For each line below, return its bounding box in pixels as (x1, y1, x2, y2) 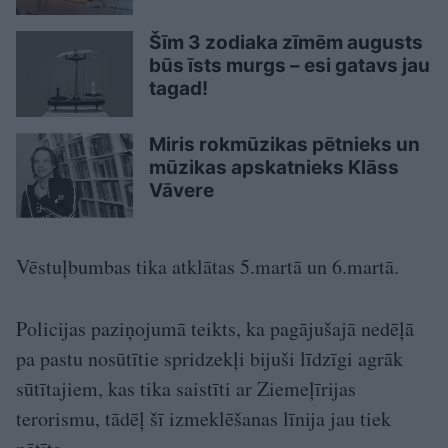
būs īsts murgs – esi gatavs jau (149, 54, 430, 78)
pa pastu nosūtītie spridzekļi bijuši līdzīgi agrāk (16, 345, 403, 373)
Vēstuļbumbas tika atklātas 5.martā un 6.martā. (16, 253, 399, 281)
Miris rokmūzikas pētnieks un (149, 132, 420, 156)
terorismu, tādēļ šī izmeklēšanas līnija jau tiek (16, 405, 391, 433)
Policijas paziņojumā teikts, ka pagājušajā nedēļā (16, 315, 414, 343)
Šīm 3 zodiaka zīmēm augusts (149, 31, 423, 55)
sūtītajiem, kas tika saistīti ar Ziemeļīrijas (16, 375, 356, 403)
